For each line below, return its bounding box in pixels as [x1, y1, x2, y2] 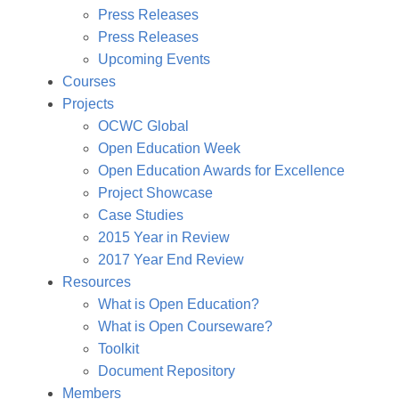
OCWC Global [98, 118, 189, 134]
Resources [62, 274, 131, 289]
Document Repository [98, 363, 235, 379]
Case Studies [98, 208, 183, 223]
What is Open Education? [98, 297, 259, 312]
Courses [62, 74, 116, 89]
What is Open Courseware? [98, 319, 273, 334]
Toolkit [98, 341, 139, 356]
